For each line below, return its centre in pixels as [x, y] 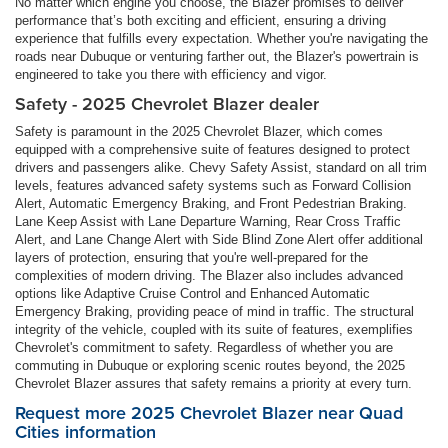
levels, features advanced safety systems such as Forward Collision [213, 185]
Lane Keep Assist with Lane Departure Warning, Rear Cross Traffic [208, 221]
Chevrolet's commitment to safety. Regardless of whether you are [204, 347]
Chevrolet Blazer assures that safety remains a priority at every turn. [213, 383]
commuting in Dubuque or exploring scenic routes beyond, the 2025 [210, 365]
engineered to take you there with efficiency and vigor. [171, 74]
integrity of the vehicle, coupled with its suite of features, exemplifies [214, 329]
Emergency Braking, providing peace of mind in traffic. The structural [214, 311]
